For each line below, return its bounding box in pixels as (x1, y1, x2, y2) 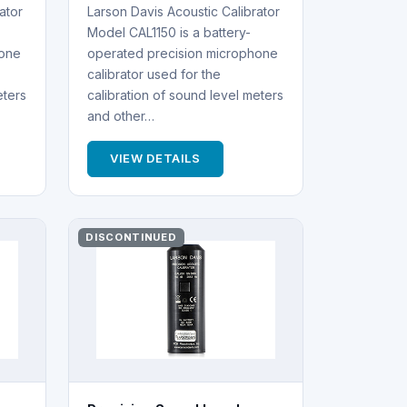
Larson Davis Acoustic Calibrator (86, 3, 280, 19)
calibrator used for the (86, 65, 221, 82)
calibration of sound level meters (86, 86, 283, 103)
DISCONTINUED (85, 230, 177, 243)
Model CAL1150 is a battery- (86, 24, 251, 40)
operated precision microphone (86, 45, 278, 61)
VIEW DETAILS (109, 151, 201, 166)
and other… (86, 107, 154, 124)
